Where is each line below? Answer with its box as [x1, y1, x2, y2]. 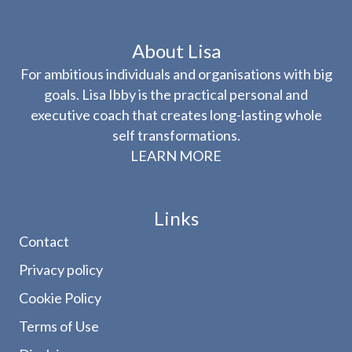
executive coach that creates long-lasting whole [30, 106, 322, 124]
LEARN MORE [130, 147, 222, 165]
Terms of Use [19, 317, 99, 335]
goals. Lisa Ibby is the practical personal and [44, 86, 308, 104]
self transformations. [112, 126, 240, 145]
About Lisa [131, 39, 221, 63]
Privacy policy [19, 261, 103, 279]
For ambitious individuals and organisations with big [20, 65, 332, 83]
